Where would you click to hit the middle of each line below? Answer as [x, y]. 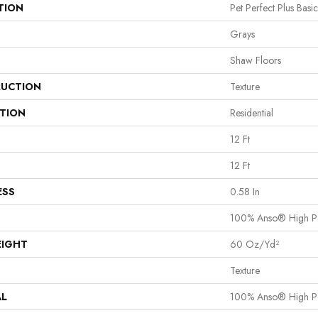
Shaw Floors [256, 60]
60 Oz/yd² [254, 244]
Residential [252, 113]
